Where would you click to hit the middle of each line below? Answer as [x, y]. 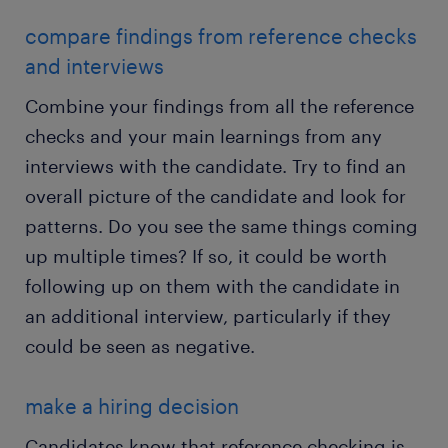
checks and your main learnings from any [203, 136]
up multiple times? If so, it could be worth [206, 256]
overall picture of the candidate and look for [215, 196]
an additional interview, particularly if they [208, 316]
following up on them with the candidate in [212, 286]
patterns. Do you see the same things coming [221, 226]
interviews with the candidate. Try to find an [215, 166]
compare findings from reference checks [221, 36]
